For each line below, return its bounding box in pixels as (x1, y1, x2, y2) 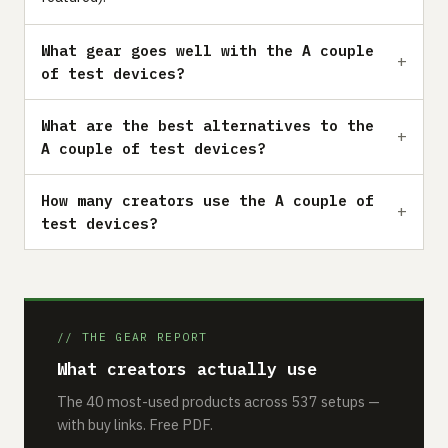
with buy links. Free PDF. (57, 414, 213, 434)
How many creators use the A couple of (41, 190, 374, 210)
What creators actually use (57, 357, 317, 380)
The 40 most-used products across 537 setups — (57, 391, 380, 411)
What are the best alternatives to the (41, 115, 374, 135)
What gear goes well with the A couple (41, 40, 374, 60)
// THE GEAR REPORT (57, 329, 208, 344)
